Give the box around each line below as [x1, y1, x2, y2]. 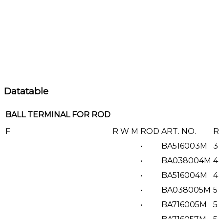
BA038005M [161, 185, 211, 195]
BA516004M [161, 170, 207, 180]
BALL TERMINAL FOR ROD [5, 109, 110, 119]
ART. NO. [161, 126, 196, 136]
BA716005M [161, 199, 207, 209]
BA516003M [161, 141, 207, 151]
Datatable [4, 85, 48, 97]
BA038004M [161, 155, 211, 165]
